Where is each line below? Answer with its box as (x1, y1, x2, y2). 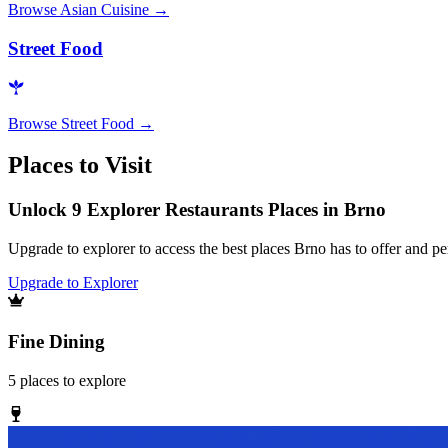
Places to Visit (8, 152, 152, 179)
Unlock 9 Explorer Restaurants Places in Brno (8, 199, 386, 221)
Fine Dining (8, 330, 105, 352)
